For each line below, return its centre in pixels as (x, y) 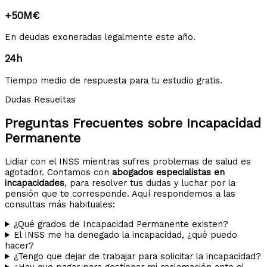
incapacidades (35, 183)
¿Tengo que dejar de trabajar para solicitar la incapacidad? (138, 256)
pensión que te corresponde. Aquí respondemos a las (120, 194)
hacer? (19, 245)
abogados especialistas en (168, 173)
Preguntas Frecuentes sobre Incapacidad (133, 123)
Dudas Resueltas (40, 100)
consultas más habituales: (60, 205)
